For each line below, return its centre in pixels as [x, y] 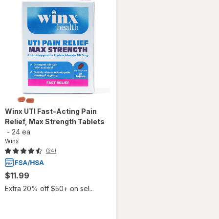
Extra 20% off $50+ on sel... [49, 189]
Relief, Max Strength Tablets [55, 121]
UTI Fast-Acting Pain [60, 111]
